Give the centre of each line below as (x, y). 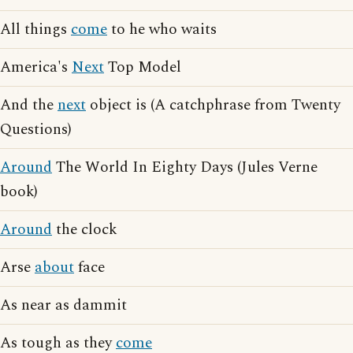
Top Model (143, 67)
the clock (85, 230)
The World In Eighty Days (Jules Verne (185, 167)
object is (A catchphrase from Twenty (213, 105)
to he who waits (162, 30)
